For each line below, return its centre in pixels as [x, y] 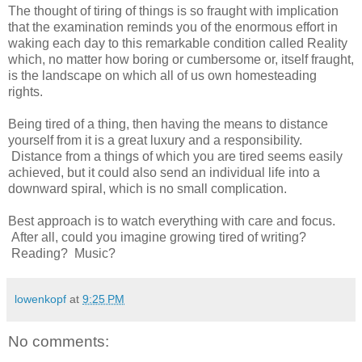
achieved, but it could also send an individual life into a [164, 173]
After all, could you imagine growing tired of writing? [157, 237]
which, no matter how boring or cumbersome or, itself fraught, [181, 59]
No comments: [59, 342]
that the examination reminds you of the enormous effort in [173, 27]
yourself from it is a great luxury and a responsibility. [155, 140]
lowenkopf [40, 299]
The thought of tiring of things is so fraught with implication [173, 11]
